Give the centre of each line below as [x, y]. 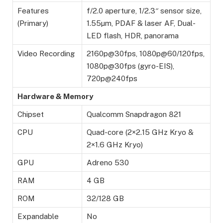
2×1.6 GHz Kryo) [115, 145]
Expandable [38, 217]
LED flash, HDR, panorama [133, 36]
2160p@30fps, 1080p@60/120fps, [146, 54]
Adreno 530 [108, 163]
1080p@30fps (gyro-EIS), [130, 66]
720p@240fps [112, 79]
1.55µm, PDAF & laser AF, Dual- [141, 23]
